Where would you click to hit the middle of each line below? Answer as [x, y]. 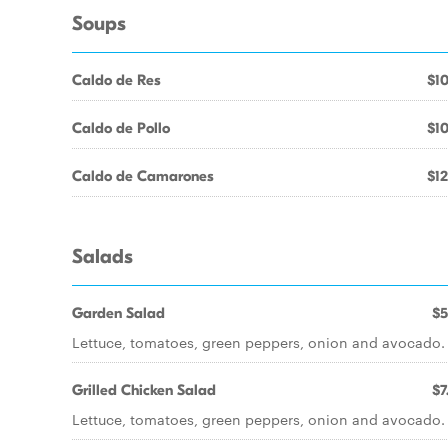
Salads [102, 257]
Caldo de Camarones [143, 176]
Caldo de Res [116, 80]
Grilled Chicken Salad [144, 390]
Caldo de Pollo [121, 128]
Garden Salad [118, 313]
